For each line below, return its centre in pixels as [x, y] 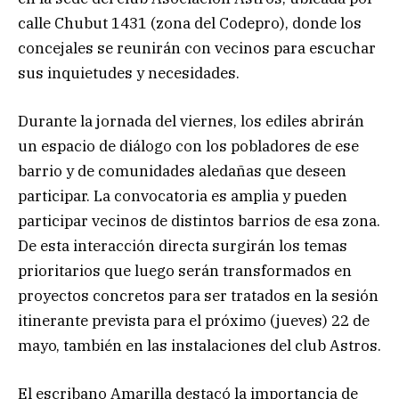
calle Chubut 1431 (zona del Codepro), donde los [190, 23]
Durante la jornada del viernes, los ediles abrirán [191, 121]
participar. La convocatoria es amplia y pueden [183, 195]
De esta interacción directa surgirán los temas [183, 245]
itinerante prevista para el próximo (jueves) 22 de [194, 320]
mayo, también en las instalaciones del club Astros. [199, 345]
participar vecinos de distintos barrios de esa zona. [199, 220]
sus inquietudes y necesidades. [129, 73]
